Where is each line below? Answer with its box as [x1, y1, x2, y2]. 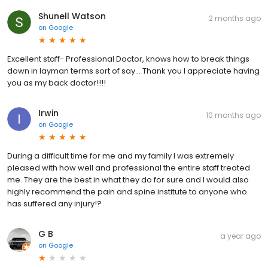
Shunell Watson [38, 10, 106, 23]
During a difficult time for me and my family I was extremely [7, 150, 234, 162]
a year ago [220, 231, 261, 242]
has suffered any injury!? [7, 198, 102, 210]
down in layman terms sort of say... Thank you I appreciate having [7, 65, 260, 77]
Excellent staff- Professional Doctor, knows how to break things [7, 53, 249, 65]
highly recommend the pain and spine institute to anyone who [7, 186, 247, 198]
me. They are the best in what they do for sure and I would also [7, 174, 249, 186]
